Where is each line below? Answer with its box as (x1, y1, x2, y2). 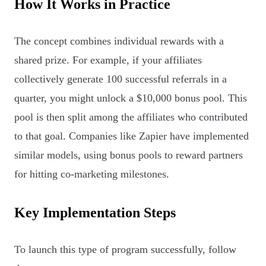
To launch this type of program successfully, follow (14, 243, 236, 256)
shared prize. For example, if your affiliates (14, 54, 202, 66)
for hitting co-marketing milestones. (14, 168, 169, 180)
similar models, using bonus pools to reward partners (14, 149, 243, 161)
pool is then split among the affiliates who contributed (14, 111, 248, 123)
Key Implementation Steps (14, 205, 176, 221)
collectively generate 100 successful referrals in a (14, 73, 227, 85)
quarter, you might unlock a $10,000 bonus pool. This (14, 92, 247, 104)
